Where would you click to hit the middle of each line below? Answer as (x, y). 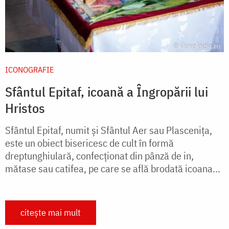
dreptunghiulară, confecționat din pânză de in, (99, 155)
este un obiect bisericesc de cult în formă (89, 143)
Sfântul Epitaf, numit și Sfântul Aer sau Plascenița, (109, 130)
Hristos (25, 108)
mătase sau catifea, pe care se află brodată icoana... (113, 168)
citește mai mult (51, 212)
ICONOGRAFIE (29, 69)
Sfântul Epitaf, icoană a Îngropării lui (107, 91)
